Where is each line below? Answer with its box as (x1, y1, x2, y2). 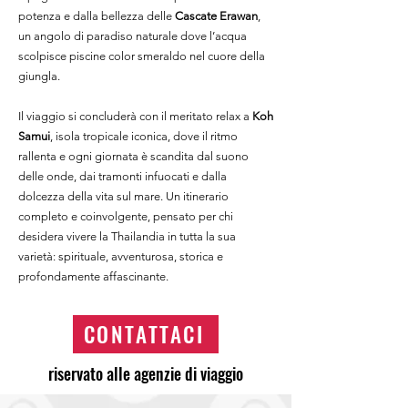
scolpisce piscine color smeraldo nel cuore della (18, 49, 265, 63)
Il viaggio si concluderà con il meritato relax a (18, 109, 252, 123)
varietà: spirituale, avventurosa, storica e (18, 250, 223, 263)
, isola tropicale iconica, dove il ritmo (50, 129, 238, 143)
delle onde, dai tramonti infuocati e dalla (18, 169, 227, 183)
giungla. (18, 69, 60, 83)
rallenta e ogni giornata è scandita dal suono (18, 149, 249, 163)
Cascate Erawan (175, 9, 258, 23)
